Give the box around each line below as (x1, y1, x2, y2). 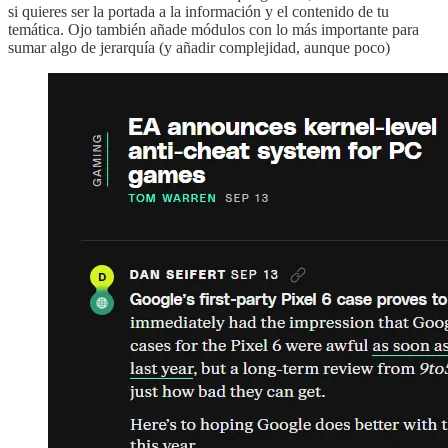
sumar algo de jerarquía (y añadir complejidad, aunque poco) (8, 38, 390, 56)
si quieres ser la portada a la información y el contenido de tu (8, 2, 389, 20)
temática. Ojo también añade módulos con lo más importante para (8, 20, 419, 38)
